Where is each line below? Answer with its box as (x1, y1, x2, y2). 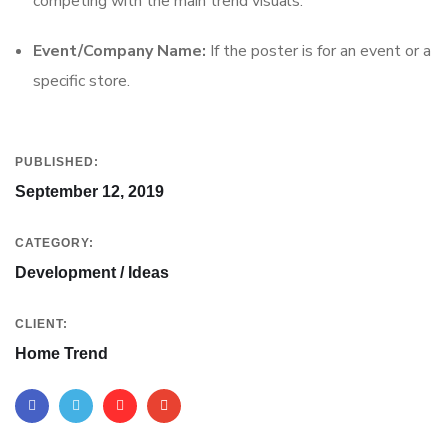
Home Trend (15, 345, 108, 363)
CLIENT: (15, 317, 68, 332)
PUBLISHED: (15, 155, 99, 170)
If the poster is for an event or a (206, 40, 431, 63)
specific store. (33, 70, 130, 93)
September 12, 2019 (15, 183, 164, 201)
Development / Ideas (15, 264, 169, 282)
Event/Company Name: (33, 40, 206, 63)
